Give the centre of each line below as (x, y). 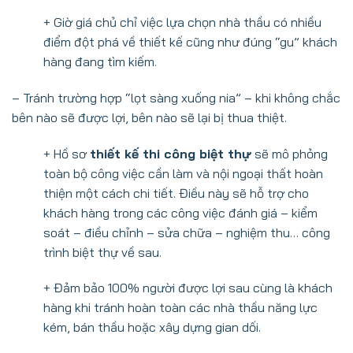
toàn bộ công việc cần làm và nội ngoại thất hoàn (183, 173)
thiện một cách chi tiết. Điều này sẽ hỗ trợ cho (176, 193)
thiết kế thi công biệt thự (171, 153)
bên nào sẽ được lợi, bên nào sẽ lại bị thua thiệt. (149, 117)
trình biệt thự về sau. (102, 252)
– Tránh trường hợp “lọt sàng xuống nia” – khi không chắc (176, 97)
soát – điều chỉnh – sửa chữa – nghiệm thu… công (187, 232)
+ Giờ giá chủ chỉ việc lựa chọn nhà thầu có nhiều (182, 22)
